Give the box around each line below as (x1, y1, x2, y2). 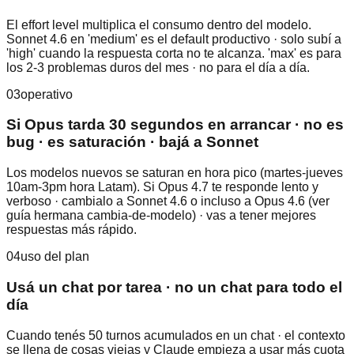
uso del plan (21, 250, 89, 264)
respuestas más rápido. (6, 223, 137, 237)
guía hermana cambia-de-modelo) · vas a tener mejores (6, 209, 316, 223)
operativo (21, 87, 73, 101)
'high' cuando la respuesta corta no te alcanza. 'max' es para (6, 46, 341, 60)
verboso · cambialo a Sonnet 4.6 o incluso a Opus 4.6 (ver (6, 194, 330, 209)
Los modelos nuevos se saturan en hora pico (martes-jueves (6, 166, 343, 180)
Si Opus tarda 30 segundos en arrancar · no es (6, 116, 344, 134)
